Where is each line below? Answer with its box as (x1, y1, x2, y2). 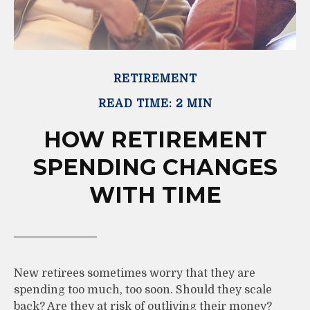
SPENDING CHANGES (33, 153, 277, 181)
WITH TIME (89, 181, 221, 208)
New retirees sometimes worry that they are (14, 266, 255, 280)
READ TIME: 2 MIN (98, 97, 212, 110)
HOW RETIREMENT (43, 125, 267, 153)
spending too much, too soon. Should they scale (14, 283, 272, 296)
